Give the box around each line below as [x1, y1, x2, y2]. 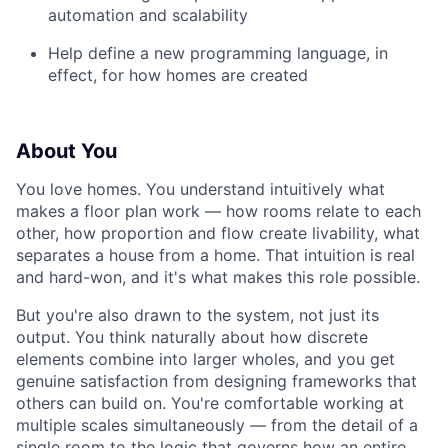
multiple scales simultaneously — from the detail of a [16, 414, 418, 435]
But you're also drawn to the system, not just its [16, 304, 379, 325]
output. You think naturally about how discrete [16, 326, 368, 347]
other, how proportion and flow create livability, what [16, 222, 420, 243]
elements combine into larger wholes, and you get [16, 348, 395, 369]
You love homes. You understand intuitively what [16, 178, 385, 199]
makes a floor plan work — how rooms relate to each [16, 200, 421, 221]
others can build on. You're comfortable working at [16, 392, 404, 413]
